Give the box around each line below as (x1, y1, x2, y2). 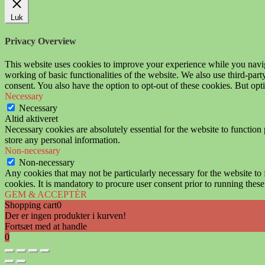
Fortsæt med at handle (5, 221, 87, 232)
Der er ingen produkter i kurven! (5, 211, 126, 221)
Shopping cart (5, 200, 57, 211)
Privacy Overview (5, 35, 76, 46)
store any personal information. (5, 135, 120, 146)
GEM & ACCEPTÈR (5, 189, 87, 200)
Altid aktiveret (5, 114, 58, 124)
